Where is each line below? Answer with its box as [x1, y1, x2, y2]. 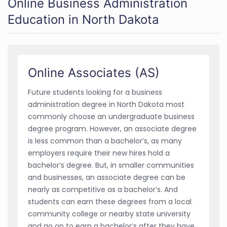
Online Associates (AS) [28, 65, 160, 80]
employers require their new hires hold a [28, 147, 170, 158]
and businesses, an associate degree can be [28, 172, 185, 182]
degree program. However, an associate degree [28, 123, 197, 134]
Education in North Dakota [8, 12, 159, 27]
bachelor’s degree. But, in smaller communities [28, 160, 194, 170]
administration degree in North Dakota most [28, 99, 184, 109]
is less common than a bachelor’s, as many [28, 135, 182, 146]
